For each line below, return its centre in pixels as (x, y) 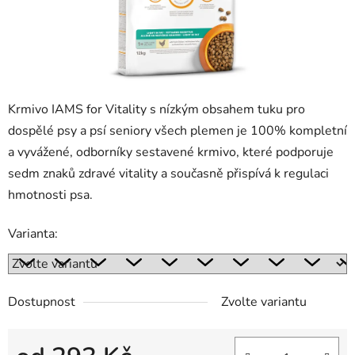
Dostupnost (42, 302)
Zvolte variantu (264, 302)
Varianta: (33, 234)
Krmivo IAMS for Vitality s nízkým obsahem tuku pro (157, 110)
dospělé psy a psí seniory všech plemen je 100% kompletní (177, 131)
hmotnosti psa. (50, 195)
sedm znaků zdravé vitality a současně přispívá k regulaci (168, 174)
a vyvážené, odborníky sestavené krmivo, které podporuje (171, 153)
